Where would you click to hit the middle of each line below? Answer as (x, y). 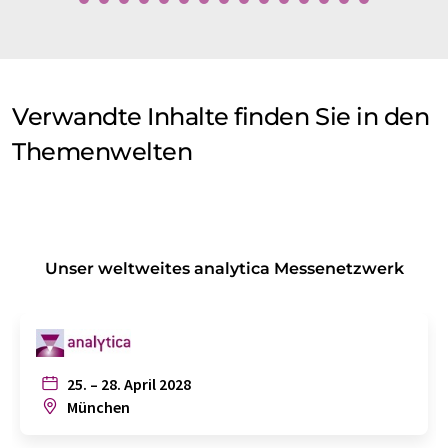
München (97, 407)
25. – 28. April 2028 (127, 384)
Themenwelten (102, 152)
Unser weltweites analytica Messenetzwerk (224, 269)
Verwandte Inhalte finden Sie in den (221, 117)
